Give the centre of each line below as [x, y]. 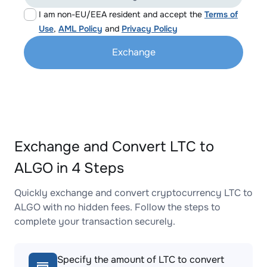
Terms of [221, 14]
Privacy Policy [150, 29]
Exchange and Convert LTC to [114, 147]
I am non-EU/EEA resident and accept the [122, 14]
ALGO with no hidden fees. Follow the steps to [117, 207]
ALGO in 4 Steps [69, 168]
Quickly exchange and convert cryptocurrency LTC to [133, 193]
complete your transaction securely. [95, 221]
